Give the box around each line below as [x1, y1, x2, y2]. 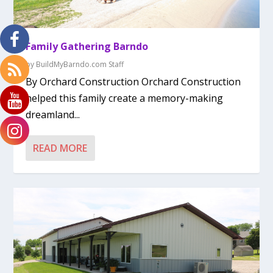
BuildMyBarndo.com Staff [36, 58, 124, 69]
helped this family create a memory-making [26, 91, 224, 105]
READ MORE [33, 141, 88, 155]
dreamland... [26, 107, 80, 121]
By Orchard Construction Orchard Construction [26, 74, 241, 88]
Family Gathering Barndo [26, 39, 149, 53]
